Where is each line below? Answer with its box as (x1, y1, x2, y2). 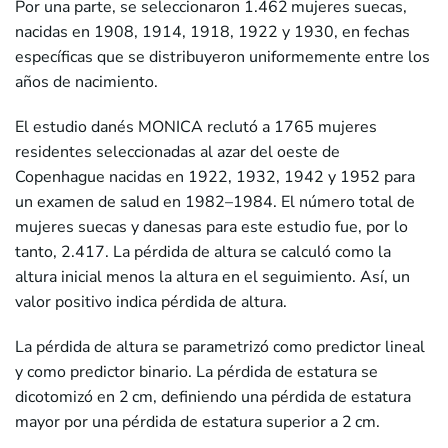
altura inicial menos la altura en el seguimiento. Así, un (15, 265, 410, 288)
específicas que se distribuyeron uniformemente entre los (15, 45, 430, 68)
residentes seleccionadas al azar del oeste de (15, 140, 340, 163)
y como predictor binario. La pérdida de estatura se (15, 360, 378, 383)
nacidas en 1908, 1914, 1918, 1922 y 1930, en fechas (15, 20, 410, 43)
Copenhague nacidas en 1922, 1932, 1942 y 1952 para (15, 165, 415, 188)
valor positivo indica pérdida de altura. (15, 290, 287, 313)
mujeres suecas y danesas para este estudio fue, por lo (15, 215, 408, 238)
